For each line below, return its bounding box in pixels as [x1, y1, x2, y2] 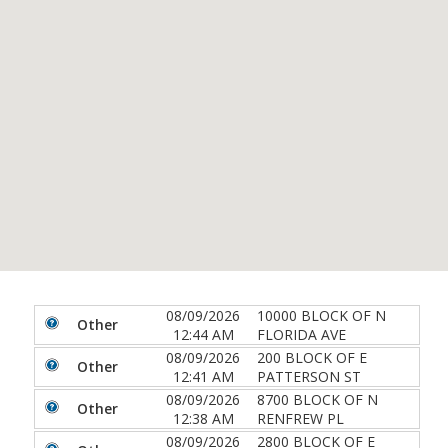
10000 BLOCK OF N [257, 305, 386, 325]
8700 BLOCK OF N [257, 389, 378, 409]
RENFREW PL [257, 408, 344, 428]
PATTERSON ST [257, 366, 361, 386]
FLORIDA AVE [257, 324, 346, 344]
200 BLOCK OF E [257, 347, 367, 367]
